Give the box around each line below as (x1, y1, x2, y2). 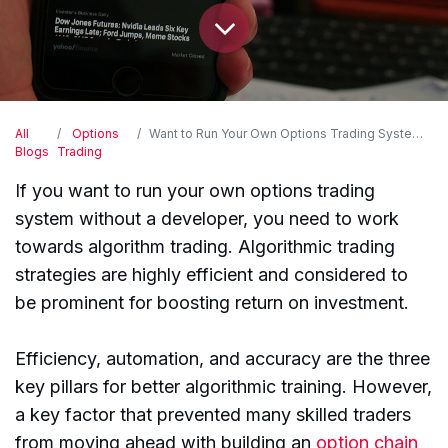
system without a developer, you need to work (15, 207, 399, 229)
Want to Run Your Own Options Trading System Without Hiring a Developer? (148, 125, 412, 141)
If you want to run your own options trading (15, 179, 375, 201)
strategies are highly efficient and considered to (15, 263, 408, 285)
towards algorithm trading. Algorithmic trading (15, 235, 395, 257)
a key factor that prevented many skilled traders (15, 403, 411, 425)
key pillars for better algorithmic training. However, (15, 375, 432, 397)
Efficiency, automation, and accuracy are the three (15, 347, 430, 369)
